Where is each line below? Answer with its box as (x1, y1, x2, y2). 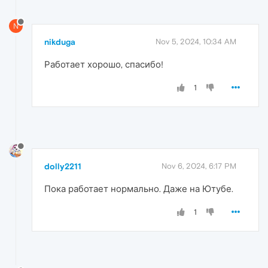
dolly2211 (44, 161, 81, 171)
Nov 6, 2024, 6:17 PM (162, 161, 236, 170)
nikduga (44, 37, 75, 47)
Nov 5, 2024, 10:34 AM (156, 37, 236, 47)
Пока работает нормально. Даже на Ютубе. (44, 183, 233, 194)
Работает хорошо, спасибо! (44, 59, 163, 70)
